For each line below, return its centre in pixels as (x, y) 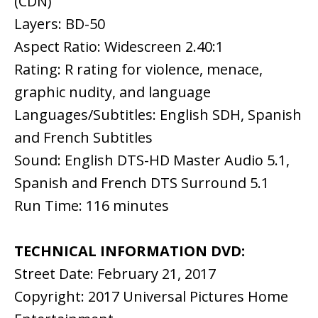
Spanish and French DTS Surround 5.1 (142, 183)
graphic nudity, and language (113, 92)
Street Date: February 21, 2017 (115, 274)
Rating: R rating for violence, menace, (138, 70)
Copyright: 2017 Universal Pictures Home (151, 297)
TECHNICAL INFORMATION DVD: (130, 251)
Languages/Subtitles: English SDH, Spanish (158, 115)
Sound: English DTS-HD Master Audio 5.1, (152, 160)
